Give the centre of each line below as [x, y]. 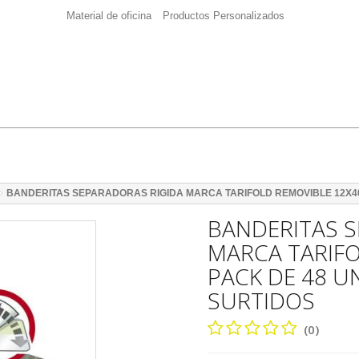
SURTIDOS [261, 301]
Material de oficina [109, 15]
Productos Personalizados [224, 15]
